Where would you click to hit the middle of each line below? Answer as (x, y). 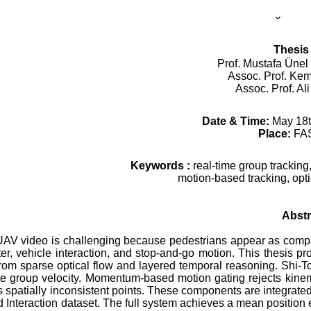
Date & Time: (237, 121)
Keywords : (162, 166)
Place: (276, 133)
